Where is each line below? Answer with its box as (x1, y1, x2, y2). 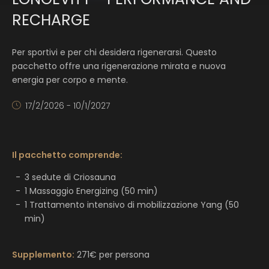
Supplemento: (12, 248, 74, 261)
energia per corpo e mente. (12, 73, 128, 86)
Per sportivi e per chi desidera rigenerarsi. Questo (12, 46, 217, 58)
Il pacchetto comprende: (12, 148, 122, 161)
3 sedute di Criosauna (25, 171, 116, 183)
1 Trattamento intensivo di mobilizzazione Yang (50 (25, 198, 239, 211)
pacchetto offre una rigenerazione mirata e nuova (12, 59, 226, 72)
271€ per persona (74, 248, 150, 261)
